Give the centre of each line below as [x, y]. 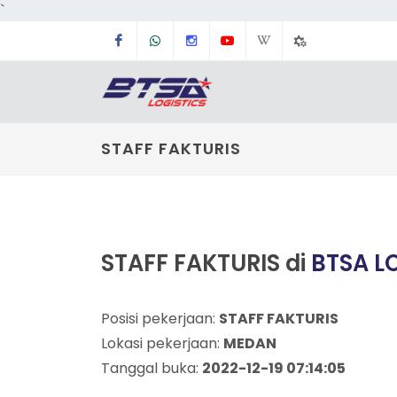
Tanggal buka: [152, 368]
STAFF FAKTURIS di [206, 263]
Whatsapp [207, 40]
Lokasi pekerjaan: [162, 343]
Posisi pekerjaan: [160, 319]
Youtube [273, 40]
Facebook [168, 40]
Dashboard [354, 79]
